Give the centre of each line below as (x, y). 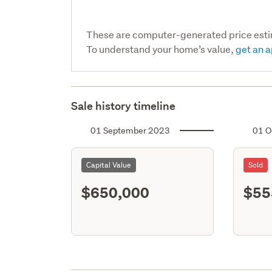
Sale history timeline (124, 106)
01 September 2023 (131, 130)
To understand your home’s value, (161, 49)
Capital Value (109, 165)
